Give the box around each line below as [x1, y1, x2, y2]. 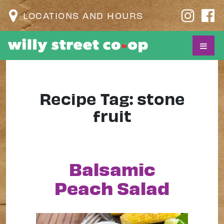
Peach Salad [54, 176, 169, 199]
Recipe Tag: [39, 88, 137, 109]
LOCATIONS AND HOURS [23, 10, 143, 20]
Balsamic [68, 157, 155, 180]
